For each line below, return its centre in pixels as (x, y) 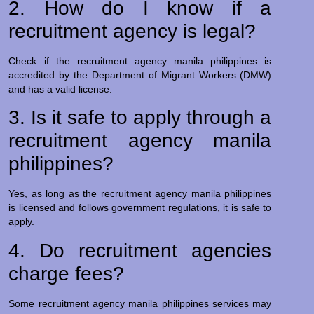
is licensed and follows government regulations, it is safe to (140, 208)
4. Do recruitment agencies (140, 250)
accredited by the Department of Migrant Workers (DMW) (140, 75)
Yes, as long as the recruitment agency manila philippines (140, 194)
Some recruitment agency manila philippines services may (140, 303)
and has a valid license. (61, 89)
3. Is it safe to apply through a (140, 118)
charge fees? (67, 273)
